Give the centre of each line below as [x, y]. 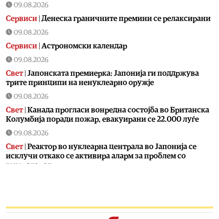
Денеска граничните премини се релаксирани [126, 18]
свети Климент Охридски [53, 202]
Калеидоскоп [30, 192]
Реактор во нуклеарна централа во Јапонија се [112, 146]
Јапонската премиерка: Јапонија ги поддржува [113, 73]
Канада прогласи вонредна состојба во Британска [118, 110]
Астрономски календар [84, 46]
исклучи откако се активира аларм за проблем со [96, 156]
